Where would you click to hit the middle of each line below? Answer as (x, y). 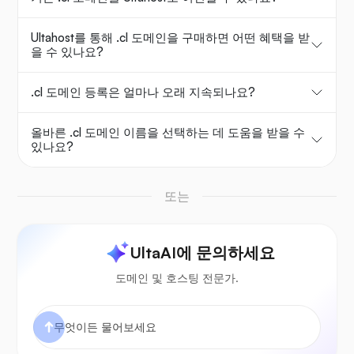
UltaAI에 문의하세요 (202, 253)
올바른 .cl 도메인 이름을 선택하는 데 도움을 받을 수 (168, 133)
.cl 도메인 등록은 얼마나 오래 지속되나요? (143, 92)
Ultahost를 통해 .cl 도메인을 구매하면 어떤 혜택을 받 (170, 38)
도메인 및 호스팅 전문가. (177, 278)
